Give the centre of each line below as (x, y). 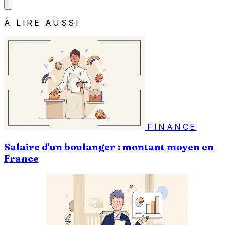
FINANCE (172, 127)
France (21, 158)
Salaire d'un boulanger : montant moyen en (109, 147)
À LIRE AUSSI (42, 23)
